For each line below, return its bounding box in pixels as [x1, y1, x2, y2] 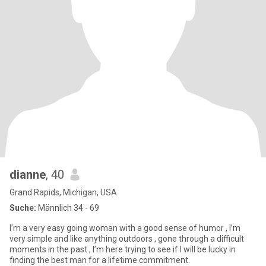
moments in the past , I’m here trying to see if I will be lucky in [9, 245, 236, 254]
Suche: [9, 203, 36, 213]
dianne [9, 167, 46, 182]
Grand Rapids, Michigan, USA [9, 188, 117, 197]
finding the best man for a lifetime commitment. [9, 255, 190, 265]
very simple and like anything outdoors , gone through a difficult [9, 234, 244, 243]
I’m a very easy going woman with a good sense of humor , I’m [9, 223, 240, 233]
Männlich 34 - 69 [36, 203, 99, 213]
